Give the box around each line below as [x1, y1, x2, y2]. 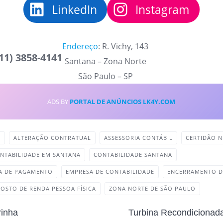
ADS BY [47, 97, 70, 106]
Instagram [135, 1, 190, 17]
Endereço [62, 41, 99, 52]
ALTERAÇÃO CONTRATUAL [13, 134, 92, 141]
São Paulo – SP [78, 71, 133, 82]
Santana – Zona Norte [64, 56, 146, 67]
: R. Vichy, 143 [98, 41, 149, 52]
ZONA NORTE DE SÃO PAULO [109, 185, 196, 192]
